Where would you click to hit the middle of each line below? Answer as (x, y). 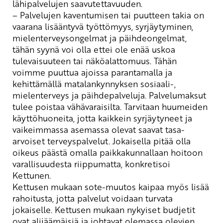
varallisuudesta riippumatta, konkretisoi (91, 164)
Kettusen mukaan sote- (59, 186)
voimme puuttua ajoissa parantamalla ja (92, 72)
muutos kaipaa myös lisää (157, 186)
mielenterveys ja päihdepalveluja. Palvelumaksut (109, 95)
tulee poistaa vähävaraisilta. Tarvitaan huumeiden (110, 106)
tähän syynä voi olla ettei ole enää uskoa (94, 49)
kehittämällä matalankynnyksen (75, 83)
